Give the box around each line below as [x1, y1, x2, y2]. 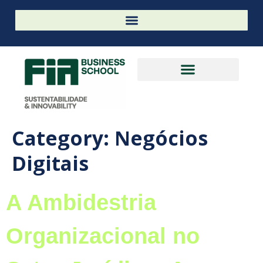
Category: [12, 124, 114, 151]
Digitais [12, 149, 89, 177]
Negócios [114, 124, 208, 151]
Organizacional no [6, 222, 200, 248]
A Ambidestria [6, 189, 156, 215]
